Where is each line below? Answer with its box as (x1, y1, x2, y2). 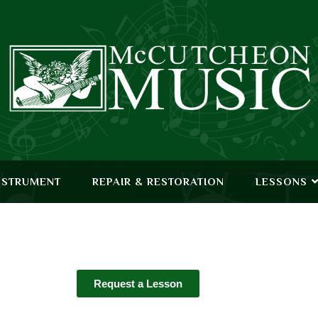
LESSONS (255, 175, 307, 187)
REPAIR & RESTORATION (92, 175, 224, 187)
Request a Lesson (93, 278, 182, 290)
